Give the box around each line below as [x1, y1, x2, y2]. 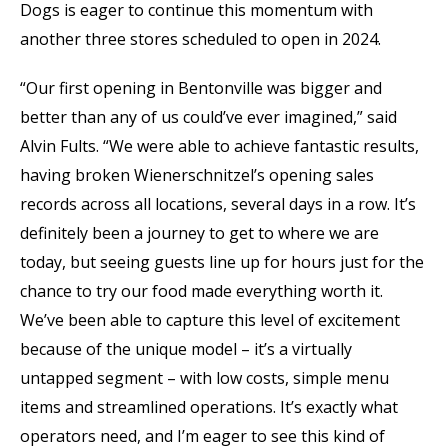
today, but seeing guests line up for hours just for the [20, 251, 424, 273]
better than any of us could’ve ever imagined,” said [20, 106, 397, 128]
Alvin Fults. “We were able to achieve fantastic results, [20, 135, 419, 157]
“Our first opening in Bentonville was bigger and [20, 77, 382, 99]
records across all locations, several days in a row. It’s [20, 193, 416, 215]
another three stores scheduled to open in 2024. [20, 28, 381, 50]
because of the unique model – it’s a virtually [20, 338, 352, 360]
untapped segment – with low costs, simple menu [20, 367, 389, 389]
